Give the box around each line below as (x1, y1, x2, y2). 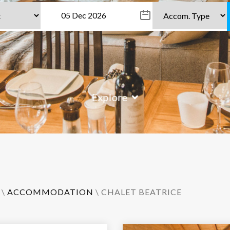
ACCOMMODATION (7, 187, 93, 197)
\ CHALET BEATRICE (93, 187, 182, 197)
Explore (91, 91, 128, 103)
